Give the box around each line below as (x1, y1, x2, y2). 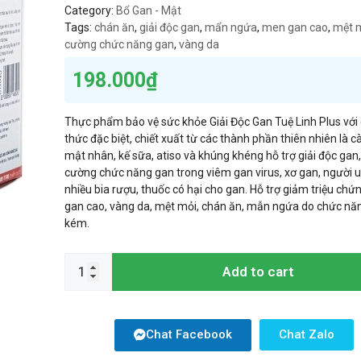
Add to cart (222, 263, 294, 280)
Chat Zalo (279, 327, 335, 342)
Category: (64, 4, 117, 18)
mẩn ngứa (205, 21, 258, 35)
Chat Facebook (146, 327, 233, 342)
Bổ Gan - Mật (116, 4, 182, 18)
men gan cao (262, 21, 329, 35)
